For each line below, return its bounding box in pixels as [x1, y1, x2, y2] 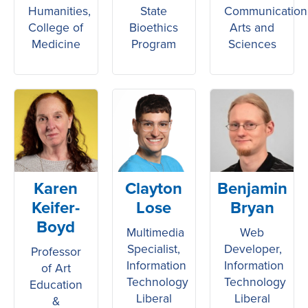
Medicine [31, 34, 80, 53]
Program [131, 34, 177, 53]
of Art [41, 259, 71, 278]
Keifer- [32, 195, 80, 221]
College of [28, 18, 84, 36]
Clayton [125, 176, 183, 201]
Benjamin [217, 176, 287, 201]
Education [29, 276, 82, 294]
